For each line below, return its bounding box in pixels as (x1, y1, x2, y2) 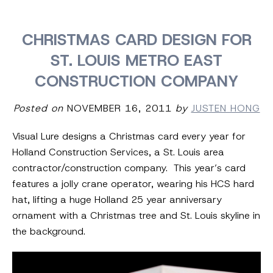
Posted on (13, 101, 63, 115)
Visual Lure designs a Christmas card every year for (12, 129, 246, 143)
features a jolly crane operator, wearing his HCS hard (12, 177, 254, 190)
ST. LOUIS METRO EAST (51, 49, 222, 71)
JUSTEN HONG (191, 101, 260, 115)
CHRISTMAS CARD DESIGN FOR (21, 29, 252, 50)
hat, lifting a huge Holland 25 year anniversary (12, 193, 222, 206)
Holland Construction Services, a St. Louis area (12, 145, 224, 158)
